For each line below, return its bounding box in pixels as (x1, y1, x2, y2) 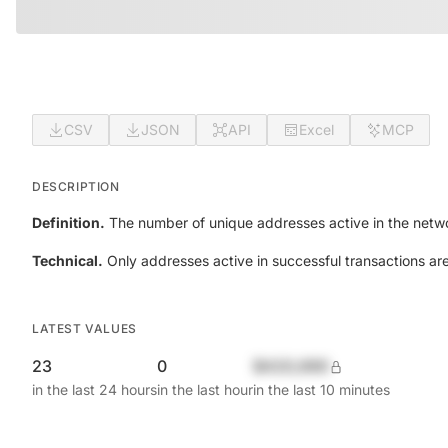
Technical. (32, 252, 103, 269)
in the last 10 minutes (253, 381, 390, 398)
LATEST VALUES (32, 321, 137, 336)
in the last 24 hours (32, 381, 157, 398)
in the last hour (157, 381, 253, 398)
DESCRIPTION (32, 179, 120, 194)
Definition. (32, 214, 105, 231)
